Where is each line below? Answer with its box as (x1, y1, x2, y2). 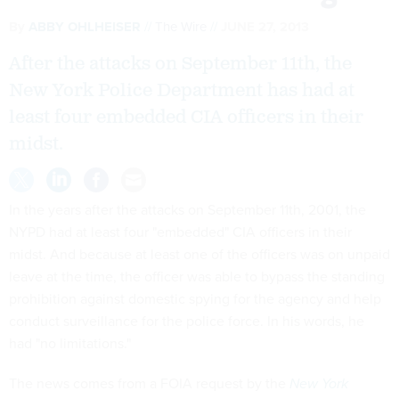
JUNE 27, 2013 (221, 16, 309, 37)
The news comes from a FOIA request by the (9, 372, 289, 394)
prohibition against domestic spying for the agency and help (9, 288, 381, 309)
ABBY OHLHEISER (28, 16, 141, 37)
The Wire (155, 16, 207, 37)
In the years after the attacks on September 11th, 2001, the (9, 199, 366, 220)
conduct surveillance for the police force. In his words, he (9, 310, 364, 331)
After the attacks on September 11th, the (9, 52, 352, 76)
